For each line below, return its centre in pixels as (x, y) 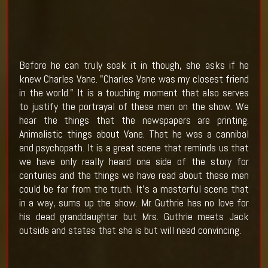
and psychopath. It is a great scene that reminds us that (134, 148)
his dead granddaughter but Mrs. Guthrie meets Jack (134, 217)
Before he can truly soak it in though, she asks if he (134, 65)
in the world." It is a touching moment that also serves (134, 93)
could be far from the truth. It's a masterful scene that (134, 189)
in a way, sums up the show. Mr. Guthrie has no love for (134, 203)
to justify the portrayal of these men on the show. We (134, 106)
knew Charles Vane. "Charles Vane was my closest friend (134, 79)
